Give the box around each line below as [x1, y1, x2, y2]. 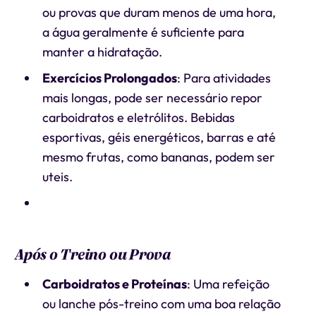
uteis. [42, 169, 73, 185]
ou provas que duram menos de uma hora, [42, 4, 276, 20]
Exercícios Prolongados [42, 70, 177, 86]
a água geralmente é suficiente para [42, 24, 244, 40]
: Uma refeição [186, 276, 269, 292]
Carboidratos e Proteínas [42, 276, 187, 292]
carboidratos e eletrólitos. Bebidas [42, 109, 235, 126]
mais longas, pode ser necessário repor [42, 90, 262, 106]
